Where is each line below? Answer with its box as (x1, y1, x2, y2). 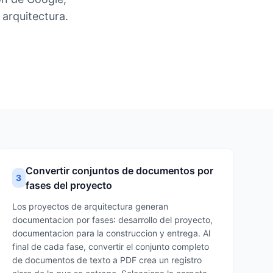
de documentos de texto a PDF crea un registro (12, 255, 202, 265)
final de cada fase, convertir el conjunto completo (12, 241, 209, 252)
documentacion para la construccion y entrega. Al (12, 228, 210, 238)
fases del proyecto (26, 179, 112, 191)
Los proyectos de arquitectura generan (12, 201, 168, 211)
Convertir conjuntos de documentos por (26, 165, 213, 177)
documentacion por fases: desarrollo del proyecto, (12, 214, 213, 225)
